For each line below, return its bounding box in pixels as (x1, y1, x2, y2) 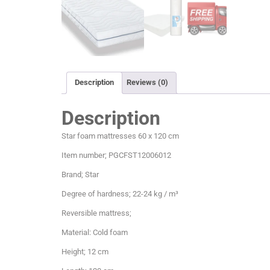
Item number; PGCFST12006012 (61, 150, 171, 160)
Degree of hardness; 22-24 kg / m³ (61, 189, 178, 198)
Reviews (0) (127, 78, 168, 87)
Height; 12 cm (61, 246, 108, 256)
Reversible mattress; (61, 208, 131, 218)
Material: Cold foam (61, 227, 128, 237)
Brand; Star (61, 169, 99, 179)
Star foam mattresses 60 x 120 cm (61, 131, 179, 140)
